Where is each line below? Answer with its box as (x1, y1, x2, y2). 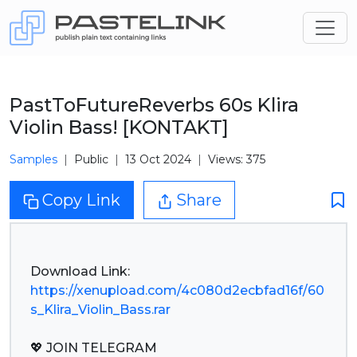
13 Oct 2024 (125, 152, 191, 167)
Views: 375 (208, 152, 265, 167)
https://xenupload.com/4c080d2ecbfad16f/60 (30, 283, 324, 298)
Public (74, 152, 108, 167)
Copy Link (42, 190, 120, 210)
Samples (10, 152, 57, 167)
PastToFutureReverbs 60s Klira (10, 93, 299, 116)
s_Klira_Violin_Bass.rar (30, 302, 171, 317)
